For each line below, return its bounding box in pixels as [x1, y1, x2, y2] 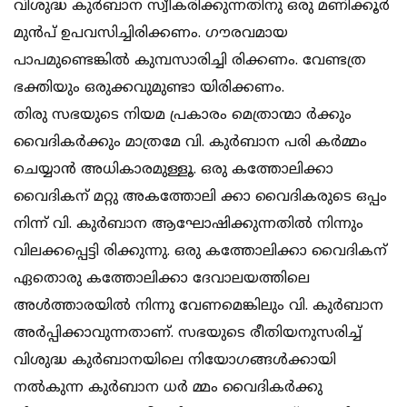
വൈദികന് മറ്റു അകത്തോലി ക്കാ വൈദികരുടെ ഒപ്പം [14, 188, 387, 207]
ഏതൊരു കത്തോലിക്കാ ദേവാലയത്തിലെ [14, 270, 310, 289]
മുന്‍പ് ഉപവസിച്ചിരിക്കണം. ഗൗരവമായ [14, 25, 288, 44]
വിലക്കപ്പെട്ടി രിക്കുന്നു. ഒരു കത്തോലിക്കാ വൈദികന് [14, 243, 387, 262]
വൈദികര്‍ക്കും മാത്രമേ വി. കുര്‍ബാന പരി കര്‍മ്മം [14, 134, 367, 153]
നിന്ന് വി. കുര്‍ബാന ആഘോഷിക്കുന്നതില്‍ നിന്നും [14, 215, 363, 234]
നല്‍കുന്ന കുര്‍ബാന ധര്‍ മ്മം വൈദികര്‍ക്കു [14, 379, 323, 398]
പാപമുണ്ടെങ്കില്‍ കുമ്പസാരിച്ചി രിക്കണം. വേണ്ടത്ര [14, 52, 366, 71]
